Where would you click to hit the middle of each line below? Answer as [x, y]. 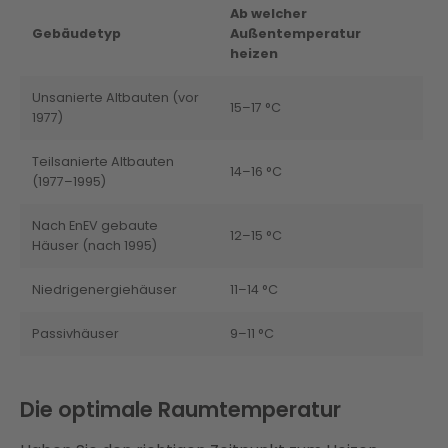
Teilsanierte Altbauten [103, 162]
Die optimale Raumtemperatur [180, 410]
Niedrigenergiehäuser [104, 290]
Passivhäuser [75, 334]
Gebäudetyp [76, 34]
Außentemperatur [295, 34]
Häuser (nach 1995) [94, 246]
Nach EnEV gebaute [95, 226]
